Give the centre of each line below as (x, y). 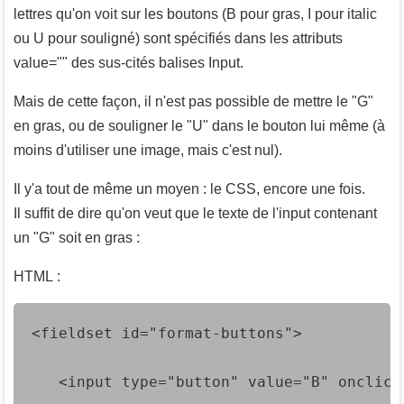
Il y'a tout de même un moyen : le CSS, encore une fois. (189, 188)
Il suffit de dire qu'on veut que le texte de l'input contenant (195, 213)
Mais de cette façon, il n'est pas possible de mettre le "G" (193, 101)
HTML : (37, 276)
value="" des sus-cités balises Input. (129, 62)
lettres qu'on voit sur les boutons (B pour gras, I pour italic (195, 14)
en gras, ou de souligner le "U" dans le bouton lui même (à (199, 125)
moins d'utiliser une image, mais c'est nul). (148, 150)
